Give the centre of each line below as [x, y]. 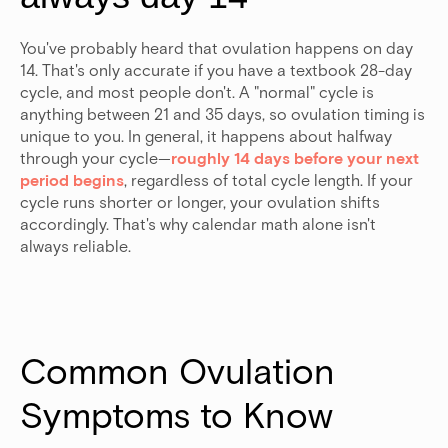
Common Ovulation [177, 370]
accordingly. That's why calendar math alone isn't [198, 224]
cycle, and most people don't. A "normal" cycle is [197, 92]
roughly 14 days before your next [295, 158]
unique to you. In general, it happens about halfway [206, 136]
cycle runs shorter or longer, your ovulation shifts [200, 202]
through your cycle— [95, 158]
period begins [72, 180]
